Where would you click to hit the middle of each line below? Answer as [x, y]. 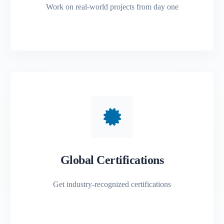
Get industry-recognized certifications [112, 184]
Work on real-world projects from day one [112, 6]
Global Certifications [112, 160]
